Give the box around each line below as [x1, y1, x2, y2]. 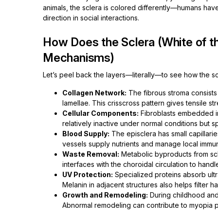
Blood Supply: [62, 129, 109, 138]
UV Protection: [62, 170, 113, 179]
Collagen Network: [62, 89, 127, 97]
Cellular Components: [62, 109, 139, 117]
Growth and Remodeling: [62, 191, 148, 199]
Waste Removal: [62, 150, 119, 158]
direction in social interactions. [43, 14, 139, 22]
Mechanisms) [43, 51, 114, 65]
